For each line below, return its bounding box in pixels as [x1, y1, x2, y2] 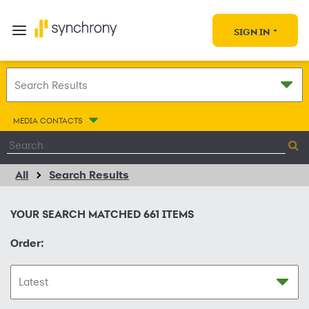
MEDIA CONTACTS [12, 115, 83, 126]
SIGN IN [233, 26, 270, 37]
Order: [10, 237, 44, 250]
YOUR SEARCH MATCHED [10, 208, 143, 221]
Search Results [49, 168, 130, 181]
